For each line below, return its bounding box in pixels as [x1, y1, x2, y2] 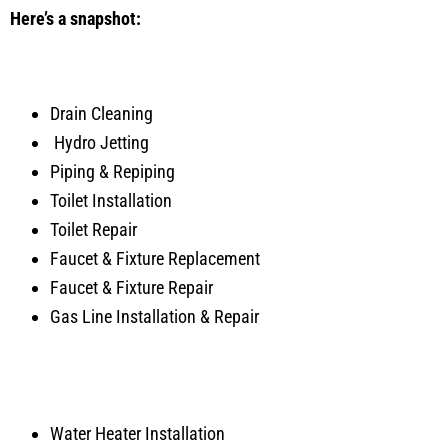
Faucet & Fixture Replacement [50, 248, 260, 270]
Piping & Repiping [50, 161, 175, 183]
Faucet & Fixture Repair [50, 277, 213, 299]
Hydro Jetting [50, 132, 149, 154]
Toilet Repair [50, 219, 137, 241]
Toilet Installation [50, 190, 172, 212]
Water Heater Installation [50, 423, 225, 445]
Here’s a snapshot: [10, 8, 141, 30]
